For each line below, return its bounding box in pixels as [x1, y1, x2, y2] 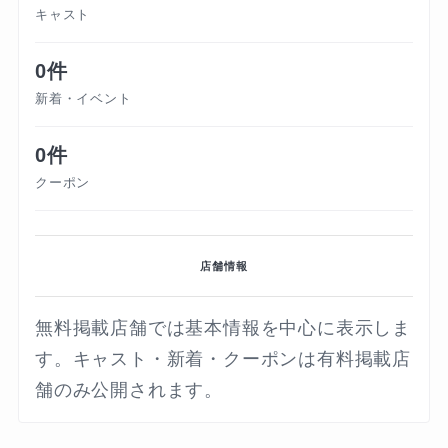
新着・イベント [34, 91, 132, 107]
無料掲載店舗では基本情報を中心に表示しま [34, 318, 412, 339]
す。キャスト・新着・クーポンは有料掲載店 [34, 349, 412, 370]
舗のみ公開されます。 [34, 380, 223, 401]
